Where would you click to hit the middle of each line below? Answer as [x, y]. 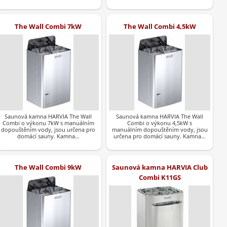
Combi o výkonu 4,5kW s [160, 123]
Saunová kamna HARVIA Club [160, 167]
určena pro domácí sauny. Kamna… [160, 136]
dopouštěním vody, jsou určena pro [48, 130]
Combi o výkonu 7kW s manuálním [48, 123]
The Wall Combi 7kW [48, 27]
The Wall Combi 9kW [48, 167]
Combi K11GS [160, 178]
